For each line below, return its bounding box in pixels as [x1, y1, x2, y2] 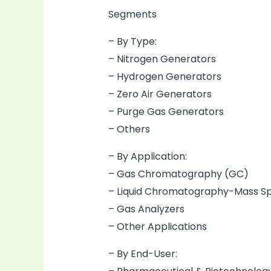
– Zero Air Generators [108, 87, 212, 102]
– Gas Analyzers [108, 202, 184, 217]
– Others [108, 122, 150, 137]
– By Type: [108, 34, 157, 49]
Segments [108, 7, 157, 22]
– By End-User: [108, 247, 177, 261]
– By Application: [108, 149, 187, 164]
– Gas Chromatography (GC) [108, 167, 249, 181]
